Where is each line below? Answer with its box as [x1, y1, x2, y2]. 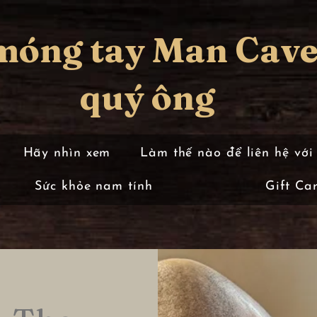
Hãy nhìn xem [23, 146, 111, 160]
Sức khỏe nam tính [35, 180, 153, 193]
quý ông [80, 76, 215, 118]
